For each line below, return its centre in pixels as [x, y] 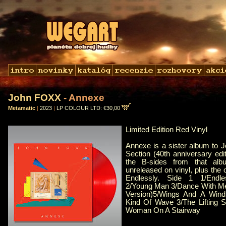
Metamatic [22, 108]
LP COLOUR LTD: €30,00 [89, 108]
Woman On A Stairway [163, 211]
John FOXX [35, 98]
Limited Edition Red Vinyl [166, 130]
